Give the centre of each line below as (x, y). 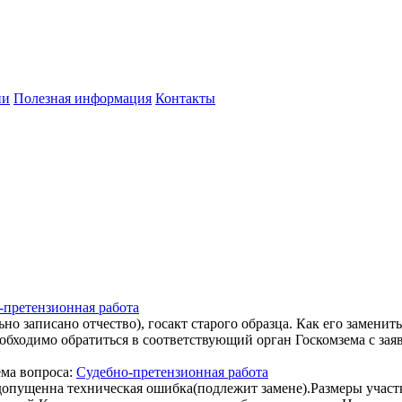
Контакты (185, 98)
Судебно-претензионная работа (172, 371)
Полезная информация (83, 98)
